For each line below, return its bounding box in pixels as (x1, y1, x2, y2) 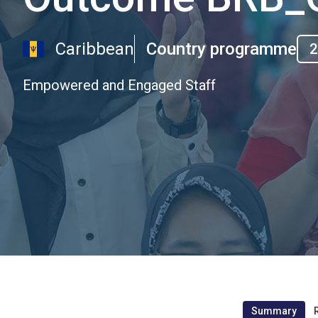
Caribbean (55, 38, 134, 59)
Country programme (146, 38, 297, 59)
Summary (251, 305, 297, 317)
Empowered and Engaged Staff (23, 76, 216, 94)
